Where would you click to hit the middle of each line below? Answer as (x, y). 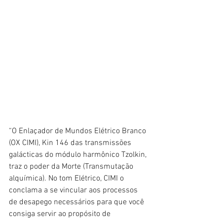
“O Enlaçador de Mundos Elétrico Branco (78, 131)
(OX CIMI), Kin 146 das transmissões (71, 143)
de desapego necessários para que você (77, 203)
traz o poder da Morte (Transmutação (72, 167)
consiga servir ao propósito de (61, 214)
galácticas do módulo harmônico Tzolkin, (79, 155)
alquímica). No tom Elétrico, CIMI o (67, 179)
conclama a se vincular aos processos (74, 191)
